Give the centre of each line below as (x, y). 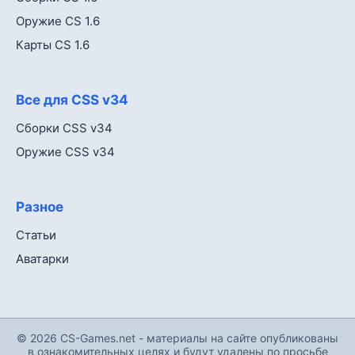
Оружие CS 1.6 (58, 21)
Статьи (36, 235)
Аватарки (42, 258)
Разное (40, 206)
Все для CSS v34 (72, 99)
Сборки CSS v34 (64, 128)
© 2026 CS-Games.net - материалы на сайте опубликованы (177, 338)
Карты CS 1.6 (53, 44)
